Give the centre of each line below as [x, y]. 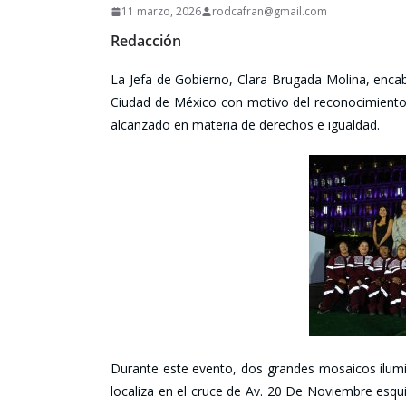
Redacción [146, 41]
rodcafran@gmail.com [270, 11]
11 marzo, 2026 [161, 11]
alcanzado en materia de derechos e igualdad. [245, 125]
